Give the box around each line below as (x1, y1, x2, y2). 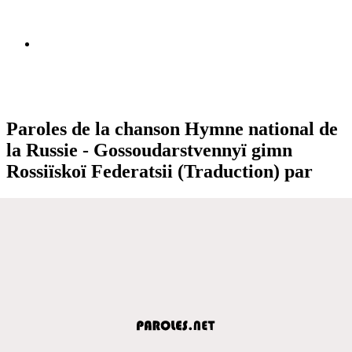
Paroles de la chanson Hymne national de (6, 118, 338, 139)
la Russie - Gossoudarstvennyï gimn (6, 139, 292, 160)
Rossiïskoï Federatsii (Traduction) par (6, 160, 313, 181)
